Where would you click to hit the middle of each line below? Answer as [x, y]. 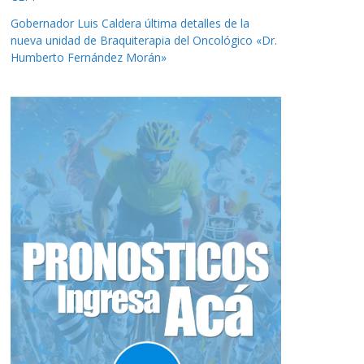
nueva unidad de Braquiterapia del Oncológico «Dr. [144, 40]
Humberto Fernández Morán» [89, 57]
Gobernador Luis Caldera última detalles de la [130, 23]
